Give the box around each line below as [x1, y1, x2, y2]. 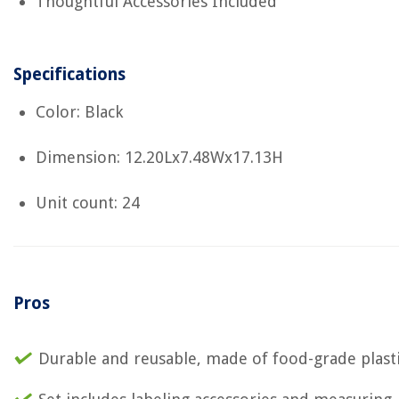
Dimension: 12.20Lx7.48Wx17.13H [36, 148, 283, 167]
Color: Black [36, 102, 123, 121]
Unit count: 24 [36, 193, 140, 212]
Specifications [13, 64, 126, 85]
